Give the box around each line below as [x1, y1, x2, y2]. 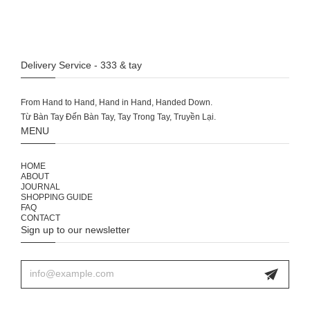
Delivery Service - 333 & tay [21, 60, 142, 71]
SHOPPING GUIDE [21, 192, 93, 202]
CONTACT [21, 213, 60, 223]
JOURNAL [21, 182, 60, 192]
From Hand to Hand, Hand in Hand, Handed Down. [21, 98, 212, 107]
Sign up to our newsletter [21, 224, 130, 235]
